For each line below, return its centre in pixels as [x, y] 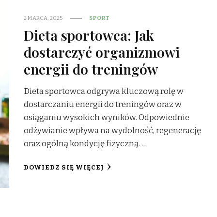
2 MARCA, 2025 [43, 18]
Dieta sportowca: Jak [89, 35]
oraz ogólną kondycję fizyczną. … [85, 144]
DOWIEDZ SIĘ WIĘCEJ [64, 168]
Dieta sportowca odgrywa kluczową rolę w [104, 92]
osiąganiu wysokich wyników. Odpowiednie [107, 118]
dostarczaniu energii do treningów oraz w [103, 105]
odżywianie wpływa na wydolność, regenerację [113, 131]
